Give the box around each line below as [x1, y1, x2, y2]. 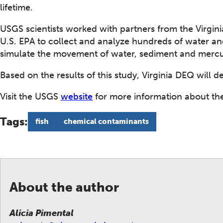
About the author [9, 179, 119, 195]
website [61, 91, 93, 103]
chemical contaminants [64, 117, 149, 126]
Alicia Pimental [9, 208, 74, 219]
